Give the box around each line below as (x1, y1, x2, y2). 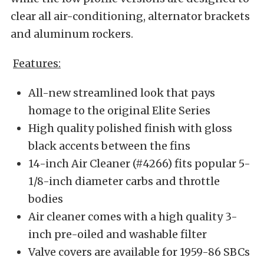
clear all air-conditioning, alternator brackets (11, 9, 250, 23)
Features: (13, 57, 61, 70)
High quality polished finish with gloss (28, 121, 232, 135)
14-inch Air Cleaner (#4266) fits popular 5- (28, 157, 250, 170)
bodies (28, 192, 63, 206)
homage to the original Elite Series (28, 104, 210, 117)
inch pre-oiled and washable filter (28, 227, 207, 241)
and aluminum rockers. (11, 27, 133, 41)
